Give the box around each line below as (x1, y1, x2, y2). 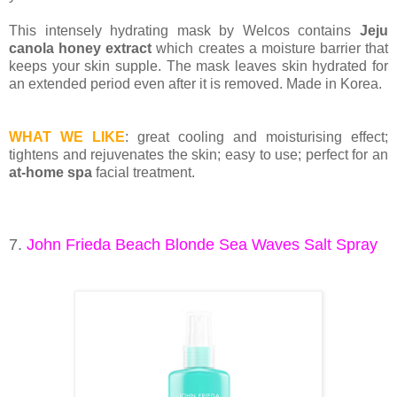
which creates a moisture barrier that (156, 41, 388, 57)
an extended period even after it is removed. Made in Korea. (9, 76, 385, 92)
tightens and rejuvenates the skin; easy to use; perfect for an (9, 147, 388, 163)
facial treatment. (92, 165, 195, 181)
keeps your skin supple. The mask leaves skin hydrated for (9, 58, 388, 74)
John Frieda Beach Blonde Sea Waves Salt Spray (27, 236, 378, 254)
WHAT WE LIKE (9, 129, 125, 145)
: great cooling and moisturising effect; (125, 129, 388, 145)
